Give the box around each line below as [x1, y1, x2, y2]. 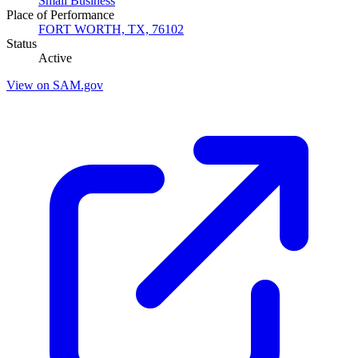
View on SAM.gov [6, 78, 103, 93]
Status [6, 37, 37, 51]
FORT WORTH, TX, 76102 [38, 22, 184, 37]
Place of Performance [6, 8, 114, 22]
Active [38, 51, 72, 66]
